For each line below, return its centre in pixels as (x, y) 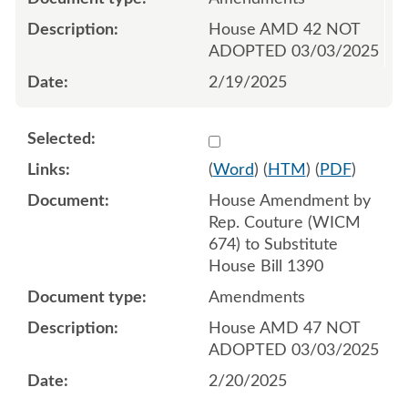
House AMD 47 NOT (284, 328)
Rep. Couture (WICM (284, 223)
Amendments (256, 297)
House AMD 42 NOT (284, 30)
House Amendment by (289, 201)
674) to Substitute (273, 245)
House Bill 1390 (265, 266)
